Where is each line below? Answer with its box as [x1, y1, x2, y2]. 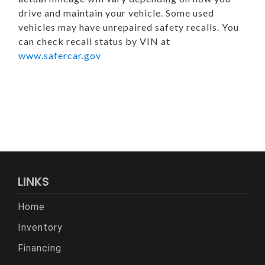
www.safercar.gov [18, 49, 101, 61]
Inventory [18, 221, 63, 233]
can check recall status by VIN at [18, 35, 170, 47]
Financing [18, 242, 62, 254]
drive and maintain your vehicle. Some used [18, 7, 214, 18]
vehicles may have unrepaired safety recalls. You [18, 21, 239, 33]
